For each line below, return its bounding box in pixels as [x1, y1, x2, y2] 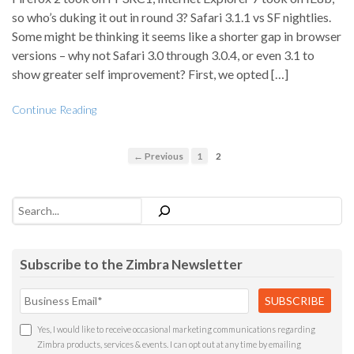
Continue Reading [12, 102, 96, 116]
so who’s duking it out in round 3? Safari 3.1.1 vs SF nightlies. [12, 9, 331, 24]
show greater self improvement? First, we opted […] [12, 66, 288, 81]
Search [11, 197, 41, 210]
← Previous [133, 150, 183, 162]
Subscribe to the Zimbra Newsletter [20, 256, 243, 273]
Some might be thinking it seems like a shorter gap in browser [12, 28, 341, 43]
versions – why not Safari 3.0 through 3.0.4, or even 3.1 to [12, 47, 314, 62]
